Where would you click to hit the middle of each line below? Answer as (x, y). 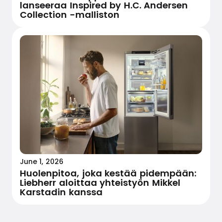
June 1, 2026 (42, 161)
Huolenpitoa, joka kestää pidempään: (108, 173)
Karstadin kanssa (61, 192)
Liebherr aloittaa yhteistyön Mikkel (100, 183)
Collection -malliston (70, 14)
